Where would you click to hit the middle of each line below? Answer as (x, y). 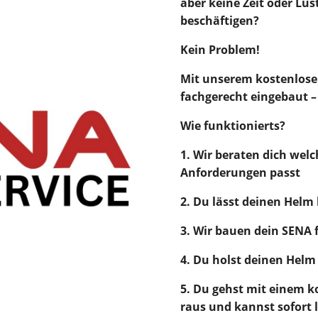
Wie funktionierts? (232, 126)
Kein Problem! (220, 50)
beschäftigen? (219, 21)
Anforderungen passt (240, 173)
